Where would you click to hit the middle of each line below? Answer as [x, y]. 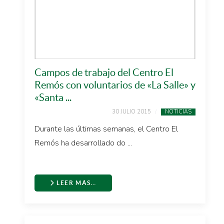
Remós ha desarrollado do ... [83, 143]
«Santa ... [53, 97]
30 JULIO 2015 [131, 112]
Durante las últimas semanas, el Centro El [106, 129]
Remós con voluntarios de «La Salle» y [115, 85]
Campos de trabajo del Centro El [104, 72]
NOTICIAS [178, 112]
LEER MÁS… [75, 183]
